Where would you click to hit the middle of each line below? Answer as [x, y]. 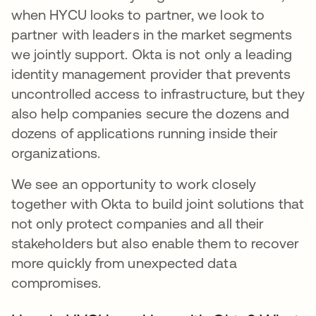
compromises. [58, 283]
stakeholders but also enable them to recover [156, 243]
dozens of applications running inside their [145, 133]
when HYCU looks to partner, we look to [138, 15]
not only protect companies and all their [138, 224]
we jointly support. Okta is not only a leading [152, 54]
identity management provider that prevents [151, 74]
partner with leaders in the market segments [152, 35]
